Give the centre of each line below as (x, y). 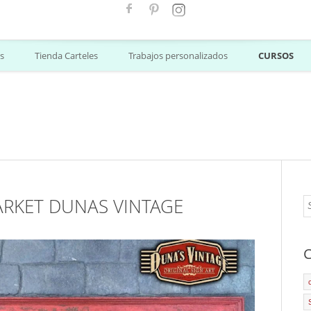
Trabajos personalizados (178, 56)
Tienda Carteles (66, 56)
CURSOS (276, 56)
